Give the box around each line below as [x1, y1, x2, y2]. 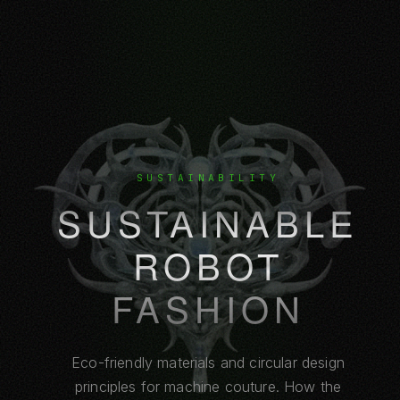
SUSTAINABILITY [136, 171, 280, 184]
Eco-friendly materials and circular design [71, 353, 345, 371]
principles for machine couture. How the [74, 377, 342, 396]
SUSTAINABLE [57, 196, 359, 247]
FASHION [111, 281, 305, 333]
